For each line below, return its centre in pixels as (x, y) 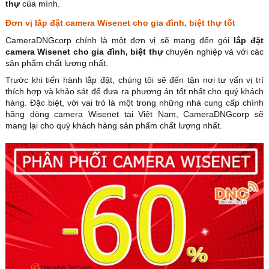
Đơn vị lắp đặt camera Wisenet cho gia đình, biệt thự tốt (120, 23)
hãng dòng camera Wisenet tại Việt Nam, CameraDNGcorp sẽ (134, 114)
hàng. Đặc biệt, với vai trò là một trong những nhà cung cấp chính (134, 103)
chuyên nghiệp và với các (213, 52)
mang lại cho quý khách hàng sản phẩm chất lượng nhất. (114, 126)
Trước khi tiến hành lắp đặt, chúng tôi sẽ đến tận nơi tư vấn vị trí (134, 80)
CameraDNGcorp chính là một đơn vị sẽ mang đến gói (119, 41)
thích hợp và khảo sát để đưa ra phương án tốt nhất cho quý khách (134, 92)
